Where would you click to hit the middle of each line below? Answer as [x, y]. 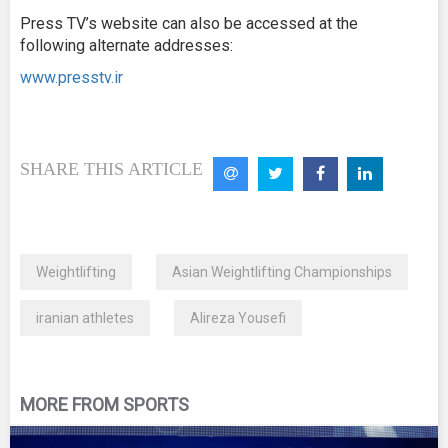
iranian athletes [85, 318]
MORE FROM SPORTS [104, 405]
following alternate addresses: [126, 45]
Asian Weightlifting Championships [282, 272]
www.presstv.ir [71, 77]
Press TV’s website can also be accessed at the [189, 23]
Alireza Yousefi [238, 318]
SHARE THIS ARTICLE [111, 168]
